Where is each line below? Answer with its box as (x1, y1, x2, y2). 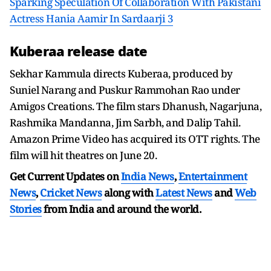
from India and (44, 202, 114, 217)
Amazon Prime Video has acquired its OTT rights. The (10, 132, 260, 146)
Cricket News (40, 186, 102, 200)
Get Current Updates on (10, 169, 121, 184)
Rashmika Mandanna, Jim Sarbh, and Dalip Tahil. (10, 116, 240, 130)
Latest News (155, 186, 212, 200)
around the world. (116, 202, 201, 217)
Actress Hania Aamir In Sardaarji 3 (10, 11, 173, 26)
